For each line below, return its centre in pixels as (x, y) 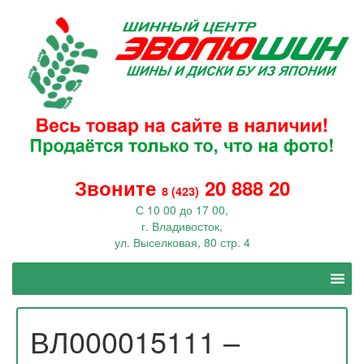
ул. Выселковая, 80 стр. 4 (182, 243)
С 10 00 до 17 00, (182, 210)
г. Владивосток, (182, 226)
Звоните (115, 188)
